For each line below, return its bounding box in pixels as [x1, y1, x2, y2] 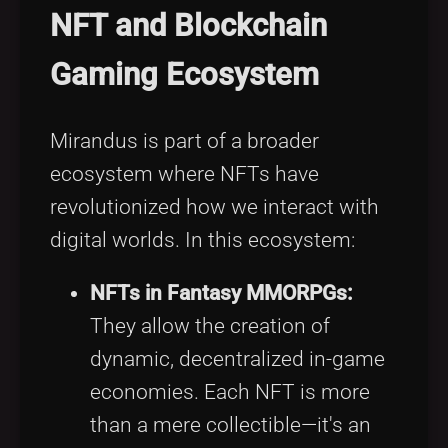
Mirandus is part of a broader [50, 128, 319, 153]
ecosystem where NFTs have [50, 161, 319, 186]
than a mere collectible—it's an [90, 413, 371, 438]
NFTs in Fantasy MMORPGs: [90, 281, 353, 306]
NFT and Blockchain [50, 6, 327, 44]
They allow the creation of [90, 314, 330, 339]
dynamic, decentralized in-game [90, 347, 385, 372]
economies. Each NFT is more [90, 380, 370, 405]
